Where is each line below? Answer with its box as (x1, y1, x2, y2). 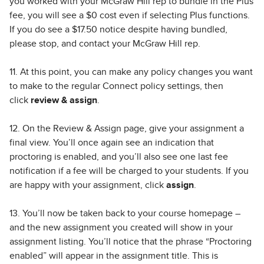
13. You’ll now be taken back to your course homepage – (9, 208, 240, 218)
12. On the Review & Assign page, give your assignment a (9, 123, 244, 133)
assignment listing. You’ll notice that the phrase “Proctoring (9, 236, 252, 246)
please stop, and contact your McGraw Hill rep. (9, 38, 200, 48)
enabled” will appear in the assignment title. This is (9, 250, 218, 260)
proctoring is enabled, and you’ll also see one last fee (9, 151, 228, 161)
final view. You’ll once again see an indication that (9, 137, 214, 147)
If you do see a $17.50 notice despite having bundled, (9, 24, 227, 34)
